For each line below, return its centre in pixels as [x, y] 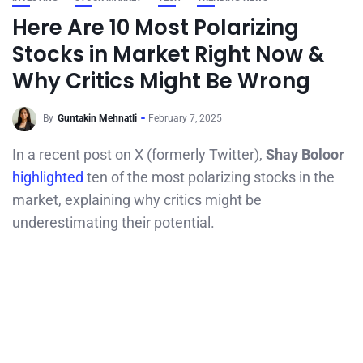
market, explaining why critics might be [137, 200]
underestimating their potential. [113, 222]
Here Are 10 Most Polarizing [156, 28]
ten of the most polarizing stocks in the [211, 177]
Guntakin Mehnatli [97, 119]
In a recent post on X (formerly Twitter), [139, 154]
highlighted [49, 177]
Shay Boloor [305, 154]
